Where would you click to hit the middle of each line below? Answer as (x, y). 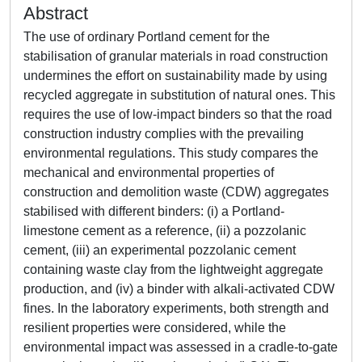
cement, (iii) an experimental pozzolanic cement (160, 250)
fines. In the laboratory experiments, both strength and (176, 308)
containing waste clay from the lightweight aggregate (173, 269)
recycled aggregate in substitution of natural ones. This (179, 95)
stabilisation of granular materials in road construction (176, 56)
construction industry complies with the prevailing (164, 134)
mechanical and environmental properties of (149, 173)
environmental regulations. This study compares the (171, 153)
